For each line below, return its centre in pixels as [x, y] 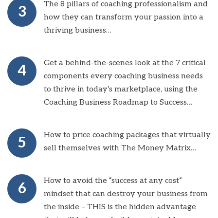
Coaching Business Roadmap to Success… [118, 102]
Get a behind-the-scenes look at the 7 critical [125, 63]
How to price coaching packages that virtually [127, 135]
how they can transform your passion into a [124, 17]
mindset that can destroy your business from [126, 194]
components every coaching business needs [123, 76]
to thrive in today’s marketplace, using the [121, 89]
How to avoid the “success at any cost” [113, 181]
